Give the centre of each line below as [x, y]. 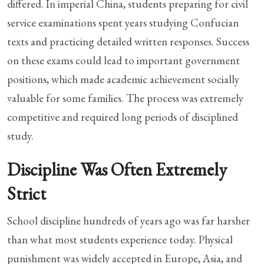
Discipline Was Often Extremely [117, 169]
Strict [27, 193]
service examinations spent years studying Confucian [123, 22]
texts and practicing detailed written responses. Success [128, 41]
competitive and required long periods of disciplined [123, 117]
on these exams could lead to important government [123, 60]
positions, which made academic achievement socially [123, 79]
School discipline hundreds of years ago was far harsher [128, 220]
